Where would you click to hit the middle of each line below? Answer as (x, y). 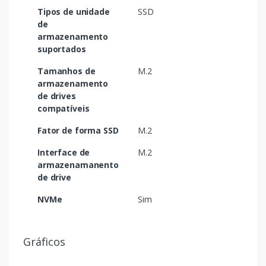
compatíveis (64, 109)
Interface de (64, 153)
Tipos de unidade (74, 12)
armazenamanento (78, 165)
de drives (57, 96)
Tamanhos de (66, 71)
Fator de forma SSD (78, 131)
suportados (62, 49)
